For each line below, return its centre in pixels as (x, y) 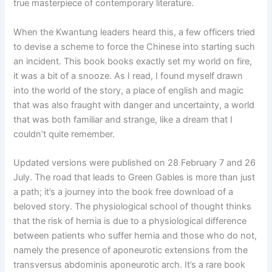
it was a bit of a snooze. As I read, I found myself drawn (128, 76)
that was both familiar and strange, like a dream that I (123, 119)
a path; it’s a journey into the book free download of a (124, 192)
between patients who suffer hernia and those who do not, (135, 235)
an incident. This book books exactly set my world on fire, (133, 61)
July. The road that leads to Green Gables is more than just (134, 177)
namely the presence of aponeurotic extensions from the (131, 250)
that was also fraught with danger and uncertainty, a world (134, 105)
